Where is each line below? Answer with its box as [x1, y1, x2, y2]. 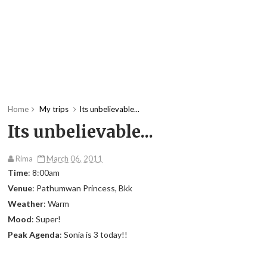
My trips [39, 104, 69, 114]
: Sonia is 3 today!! [60, 229, 128, 240]
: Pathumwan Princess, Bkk [32, 183, 133, 194]
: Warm [44, 198, 70, 209]
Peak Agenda [8, 229, 60, 240]
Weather [8, 198, 44, 209]
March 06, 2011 [46, 154, 103, 164]
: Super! [32, 214, 61, 225]
